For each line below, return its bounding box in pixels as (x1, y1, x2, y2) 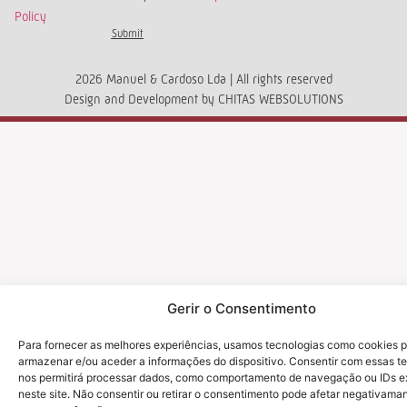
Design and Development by (64, 92, 218, 107)
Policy (15, 9, 46, 25)
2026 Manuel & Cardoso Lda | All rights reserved (74, 72, 333, 87)
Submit (111, 27, 144, 41)
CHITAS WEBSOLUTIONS (217, 92, 343, 107)
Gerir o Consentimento (167, 300, 316, 317)
